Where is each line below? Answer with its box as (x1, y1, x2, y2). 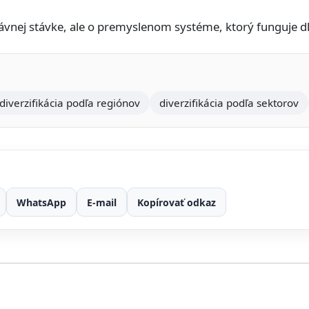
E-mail (87, 195, 117, 209)
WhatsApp (17, 195, 66, 209)
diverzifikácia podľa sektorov (159, 96, 299, 110)
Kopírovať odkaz (137, 195, 216, 209)
